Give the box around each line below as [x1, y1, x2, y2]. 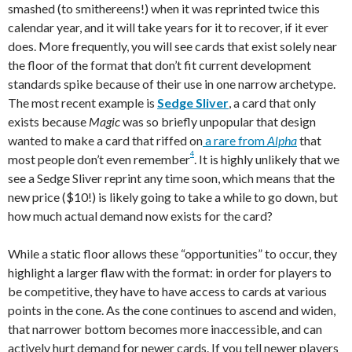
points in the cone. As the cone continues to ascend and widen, [8, 302, 335, 318]
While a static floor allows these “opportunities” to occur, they [8, 246, 337, 262]
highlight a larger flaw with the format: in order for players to [8, 265, 332, 280]
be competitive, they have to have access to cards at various [8, 284, 327, 299]
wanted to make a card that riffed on [8, 133, 203, 148]
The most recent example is [8, 95, 157, 111]
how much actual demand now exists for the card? [8, 208, 273, 224]
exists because [8, 114, 89, 130]
